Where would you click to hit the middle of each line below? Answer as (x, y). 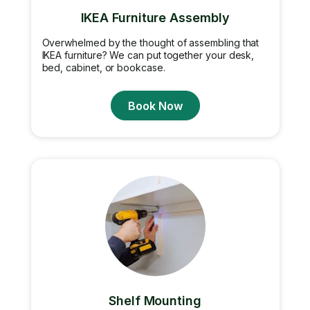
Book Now (155, 106)
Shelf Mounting (155, 301)
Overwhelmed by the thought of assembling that (151, 43)
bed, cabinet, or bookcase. (103, 67)
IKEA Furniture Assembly (155, 18)
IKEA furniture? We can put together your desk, (148, 55)
